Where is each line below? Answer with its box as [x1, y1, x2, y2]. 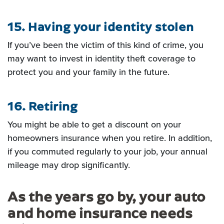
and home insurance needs [7, 203, 192, 221]
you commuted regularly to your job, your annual [14, 145, 207, 158]
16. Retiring [7, 98, 77, 113]
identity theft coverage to [95, 52, 195, 65]
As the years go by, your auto [7, 187, 206, 205]
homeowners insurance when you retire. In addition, [7, 131, 212, 144]
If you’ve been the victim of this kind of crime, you [7, 38, 203, 51]
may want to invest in [7, 52, 95, 65]
